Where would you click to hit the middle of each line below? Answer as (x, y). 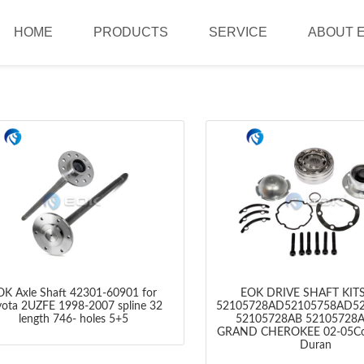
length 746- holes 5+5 (73, 319)
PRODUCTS (131, 32)
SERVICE (238, 32)
